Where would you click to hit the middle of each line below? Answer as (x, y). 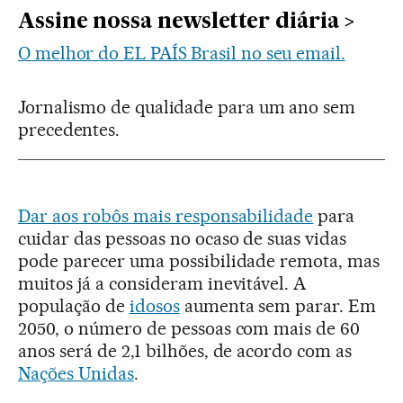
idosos (154, 305)
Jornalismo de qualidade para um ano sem (187, 107)
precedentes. (69, 129)
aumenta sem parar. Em (278, 305)
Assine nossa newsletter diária (179, 22)
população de (74, 305)
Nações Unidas (76, 373)
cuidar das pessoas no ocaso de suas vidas (183, 238)
